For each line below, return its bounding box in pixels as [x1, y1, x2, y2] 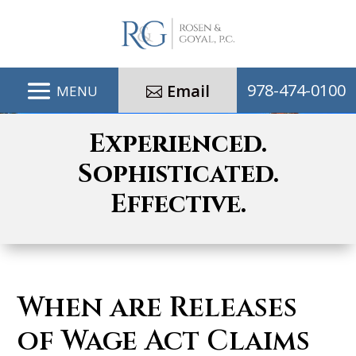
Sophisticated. [77, 157, 279, 192]
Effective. [110, 188, 246, 222]
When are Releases [17, 289, 298, 327]
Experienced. [89, 127, 267, 161]
